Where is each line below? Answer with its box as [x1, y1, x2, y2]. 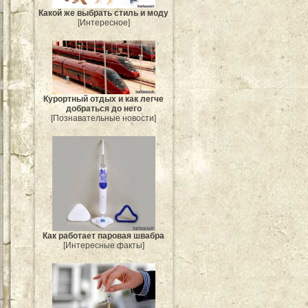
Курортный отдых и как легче [43, 93, 164, 104]
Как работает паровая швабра [43, 231, 165, 241]
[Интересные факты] [63, 241, 144, 251]
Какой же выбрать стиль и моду [38, 8, 169, 19]
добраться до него [66, 103, 142, 113]
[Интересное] [78, 18, 130, 28]
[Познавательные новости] [51, 113, 157, 123]
